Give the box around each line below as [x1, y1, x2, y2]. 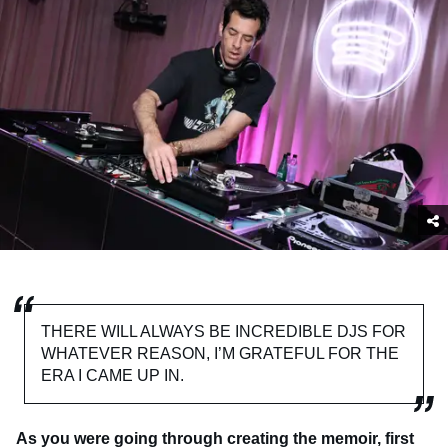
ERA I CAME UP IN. [41, 367, 184, 385]
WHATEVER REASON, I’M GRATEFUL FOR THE [41, 345, 399, 363]
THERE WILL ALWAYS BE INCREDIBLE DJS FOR [41, 323, 406, 341]
